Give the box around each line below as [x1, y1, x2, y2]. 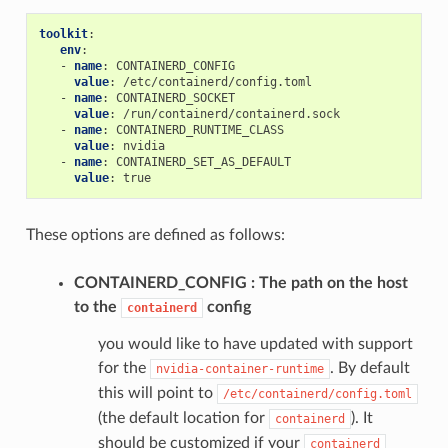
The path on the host [258, 275, 408, 292]
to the [73, 299, 121, 316]
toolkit [38, 27, 88, 42]
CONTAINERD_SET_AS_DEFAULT [115, 155, 291, 170]
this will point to [97, 385, 217, 402]
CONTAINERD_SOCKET [115, 91, 235, 106]
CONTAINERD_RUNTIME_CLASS [115, 123, 284, 138]
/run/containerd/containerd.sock [122, 107, 340, 122]
